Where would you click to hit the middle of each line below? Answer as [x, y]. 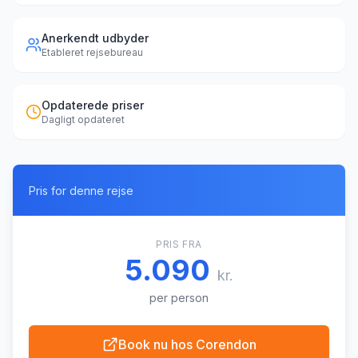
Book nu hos [157, 344]
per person [179, 298]
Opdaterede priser [93, 105]
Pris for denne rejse [81, 191]
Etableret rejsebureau [92, 52]
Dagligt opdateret [83, 119]
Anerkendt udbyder [95, 38]
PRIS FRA [179, 244]
